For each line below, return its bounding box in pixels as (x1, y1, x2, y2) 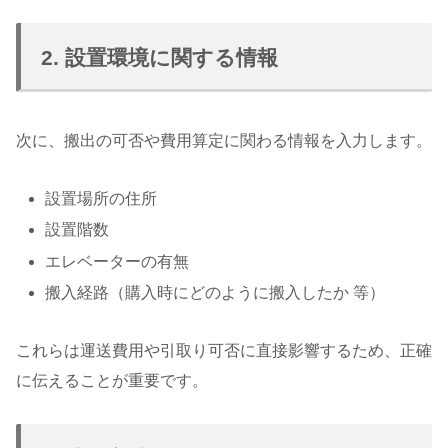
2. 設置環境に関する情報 (41, 46, 278, 70)
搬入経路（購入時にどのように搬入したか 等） (45, 283, 386, 301)
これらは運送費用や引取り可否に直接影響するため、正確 (16, 341, 432, 359)
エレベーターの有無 (45, 252, 190, 270)
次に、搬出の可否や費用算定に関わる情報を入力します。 (16, 132, 432, 150)
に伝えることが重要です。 (16, 371, 208, 389)
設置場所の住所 (45, 190, 158, 208)
